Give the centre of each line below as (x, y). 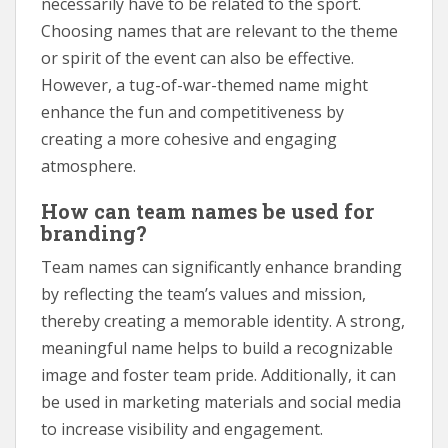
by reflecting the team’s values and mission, (203, 293)
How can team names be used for (207, 210)
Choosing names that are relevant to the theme (219, 30)
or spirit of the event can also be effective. (197, 57)
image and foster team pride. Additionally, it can (218, 374)
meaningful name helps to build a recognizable (217, 347)
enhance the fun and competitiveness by (192, 111)
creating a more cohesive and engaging (189, 138)
